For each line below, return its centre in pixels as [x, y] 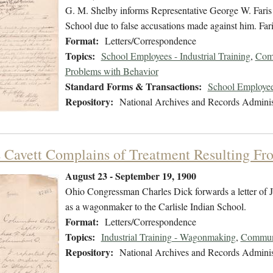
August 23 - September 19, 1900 [130, 176]
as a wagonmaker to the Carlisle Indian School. [155, 207]
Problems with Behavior [112, 71]
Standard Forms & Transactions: [133, 87]
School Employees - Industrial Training [175, 56]
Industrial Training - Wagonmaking [168, 237]
